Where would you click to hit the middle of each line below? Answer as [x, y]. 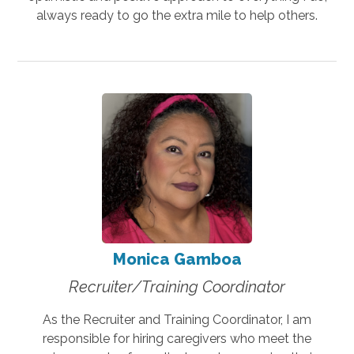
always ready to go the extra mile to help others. [177, 15]
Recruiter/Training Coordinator [177, 286]
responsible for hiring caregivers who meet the [177, 338]
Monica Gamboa [177, 259]
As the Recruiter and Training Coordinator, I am [177, 319]
